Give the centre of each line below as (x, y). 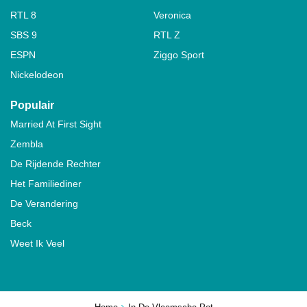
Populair (32, 105)
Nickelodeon (37, 74)
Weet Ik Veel (37, 243)
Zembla (27, 144)
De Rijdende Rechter (56, 163)
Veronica (172, 15)
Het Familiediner (46, 183)
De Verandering (44, 203)
